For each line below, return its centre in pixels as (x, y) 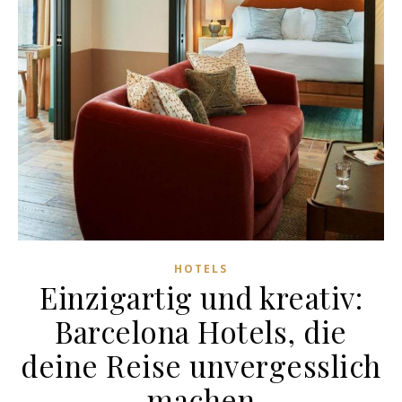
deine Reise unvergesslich (201, 365)
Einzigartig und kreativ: (201, 297)
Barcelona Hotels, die (201, 331)
